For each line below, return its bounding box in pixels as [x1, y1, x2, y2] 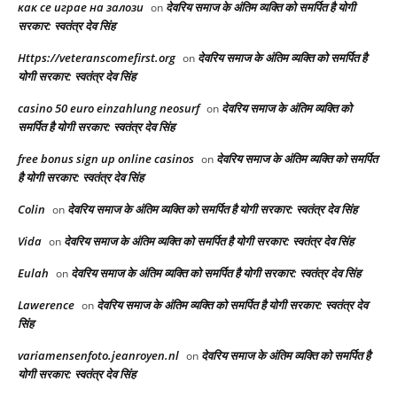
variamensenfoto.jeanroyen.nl [18, 347, 179, 364]
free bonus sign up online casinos [18, 151, 194, 167]
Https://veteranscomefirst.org [18, 50, 175, 66]
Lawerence [18, 297, 74, 314]
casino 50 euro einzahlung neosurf [18, 100, 199, 117]
